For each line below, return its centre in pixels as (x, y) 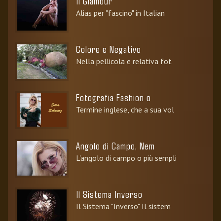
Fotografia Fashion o (113, 97)
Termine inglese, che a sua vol (125, 109)
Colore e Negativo (109, 49)
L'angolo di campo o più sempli (126, 158)
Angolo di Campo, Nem (115, 145)
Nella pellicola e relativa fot (124, 61)
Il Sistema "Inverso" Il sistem (123, 206)
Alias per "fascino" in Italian (120, 13)
